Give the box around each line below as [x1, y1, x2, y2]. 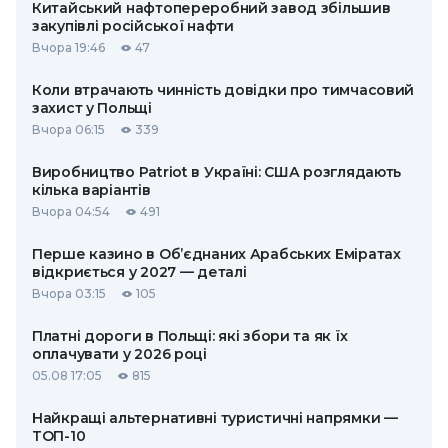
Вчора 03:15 [32, 286, 106, 301]
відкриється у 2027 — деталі [32, 263, 247, 281]
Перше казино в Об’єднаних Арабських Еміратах [32, 245, 401, 263]
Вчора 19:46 [32, 40, 105, 55]
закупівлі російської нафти [32, 17, 234, 35]
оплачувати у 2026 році [32, 345, 207, 363]
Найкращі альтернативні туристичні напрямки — [32, 409, 398, 427]
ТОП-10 [32, 427, 86, 445]
